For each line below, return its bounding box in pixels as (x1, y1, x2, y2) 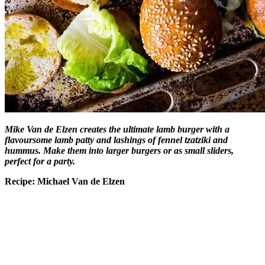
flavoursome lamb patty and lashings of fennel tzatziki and (5, 134, 228, 145)
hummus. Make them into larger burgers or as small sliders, (5, 145, 234, 156)
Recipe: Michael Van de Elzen (5, 176, 125, 186)
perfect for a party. (5, 156, 75, 166)
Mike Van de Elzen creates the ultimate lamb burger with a (5, 124, 230, 134)
